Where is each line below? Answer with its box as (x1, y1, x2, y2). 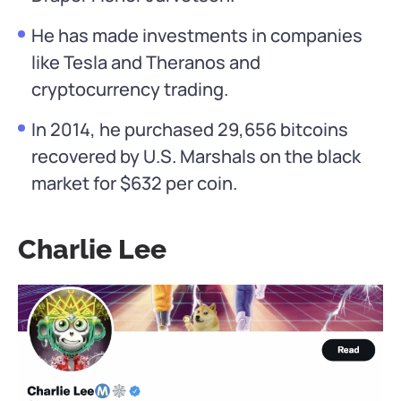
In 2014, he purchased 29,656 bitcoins (31, 117, 348, 142)
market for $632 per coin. (31, 171, 237, 196)
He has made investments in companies (31, 23, 363, 48)
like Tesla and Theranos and (31, 50, 260, 75)
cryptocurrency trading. (31, 77, 228, 102)
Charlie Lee (18, 234, 166, 266)
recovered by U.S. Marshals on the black (31, 144, 361, 169)
